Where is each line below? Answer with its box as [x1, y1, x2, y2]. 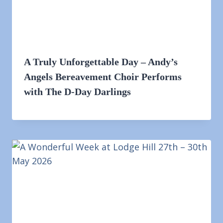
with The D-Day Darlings [24, 86, 131, 97]
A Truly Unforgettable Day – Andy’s [24, 56, 178, 67]
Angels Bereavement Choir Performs [24, 71, 182, 82]
